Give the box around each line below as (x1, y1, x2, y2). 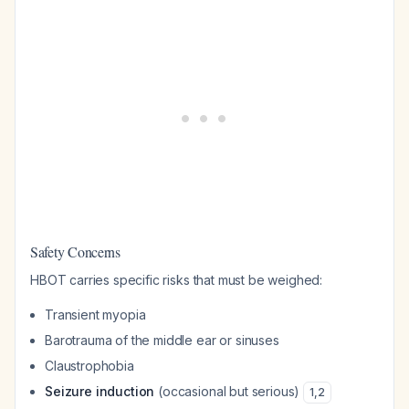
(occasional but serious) (154, 383, 304, 399)
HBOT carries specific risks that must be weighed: (30, 272, 323, 288)
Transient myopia (45, 307, 146, 322)
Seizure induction (45, 383, 155, 399)
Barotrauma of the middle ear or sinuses (45, 332, 279, 348)
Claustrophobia (45, 358, 134, 373)
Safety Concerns (30, 242, 121, 261)
